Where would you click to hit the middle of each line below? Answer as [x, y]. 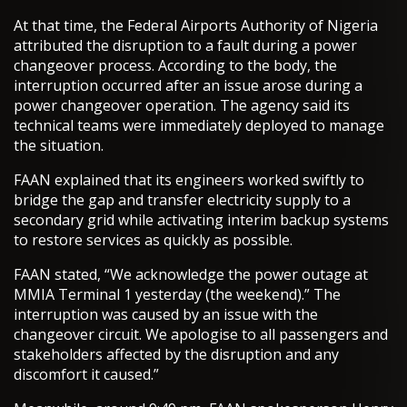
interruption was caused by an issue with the [166, 315]
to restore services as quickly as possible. [153, 240]
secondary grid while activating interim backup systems [201, 220]
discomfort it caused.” [86, 375]
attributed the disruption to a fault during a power [185, 46]
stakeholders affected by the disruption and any [176, 355]
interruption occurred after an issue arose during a [188, 86]
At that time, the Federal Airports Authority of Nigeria [196, 26]
